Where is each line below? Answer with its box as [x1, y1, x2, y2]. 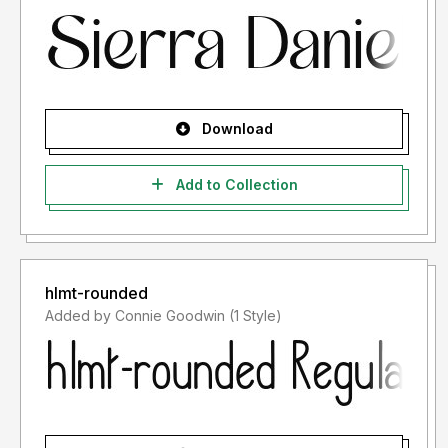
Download [197, 120, 273, 138]
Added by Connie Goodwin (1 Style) [229, 307, 282, 325]
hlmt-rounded [45, 283, 148, 304]
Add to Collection [171, 176, 298, 194]
